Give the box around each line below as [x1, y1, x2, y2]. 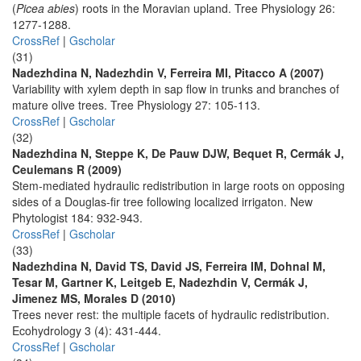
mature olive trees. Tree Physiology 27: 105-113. [12, 97, 260, 113]
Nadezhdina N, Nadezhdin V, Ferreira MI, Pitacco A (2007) [12, 64, 324, 81]
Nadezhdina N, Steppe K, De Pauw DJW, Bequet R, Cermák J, [12, 145, 344, 161]
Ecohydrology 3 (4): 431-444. [12, 322, 161, 338]
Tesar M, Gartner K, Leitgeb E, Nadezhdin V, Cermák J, [12, 274, 308, 290]
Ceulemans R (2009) [12, 161, 122, 177]
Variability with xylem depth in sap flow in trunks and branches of [12, 81, 339, 97]
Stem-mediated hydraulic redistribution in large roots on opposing [12, 177, 345, 193]
